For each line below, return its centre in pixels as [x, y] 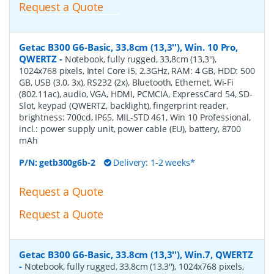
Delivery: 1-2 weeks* [153, 163]
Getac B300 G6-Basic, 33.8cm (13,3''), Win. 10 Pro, [128, 47]
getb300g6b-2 [67, 163]
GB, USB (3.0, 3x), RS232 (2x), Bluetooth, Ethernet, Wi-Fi [127, 83]
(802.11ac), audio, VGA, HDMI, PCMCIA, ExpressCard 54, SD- [136, 94]
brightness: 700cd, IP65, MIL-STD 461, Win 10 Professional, [135, 117]
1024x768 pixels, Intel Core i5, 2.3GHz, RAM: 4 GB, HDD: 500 [137, 71]
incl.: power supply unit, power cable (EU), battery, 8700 [130, 129]
